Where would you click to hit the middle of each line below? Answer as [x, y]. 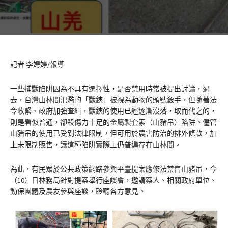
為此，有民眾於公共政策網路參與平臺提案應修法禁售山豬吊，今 [113, 169]
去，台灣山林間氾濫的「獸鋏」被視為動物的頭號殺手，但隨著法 [113, 100]
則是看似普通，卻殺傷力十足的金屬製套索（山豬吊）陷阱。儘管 [113, 122]
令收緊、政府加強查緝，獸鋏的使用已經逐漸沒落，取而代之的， [113, 111]
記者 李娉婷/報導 [37, 64]
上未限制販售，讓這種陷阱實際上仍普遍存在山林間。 [96, 145]
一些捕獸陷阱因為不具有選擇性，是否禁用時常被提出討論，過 [110, 89]
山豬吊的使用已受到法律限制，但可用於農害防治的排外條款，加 [113, 133]
